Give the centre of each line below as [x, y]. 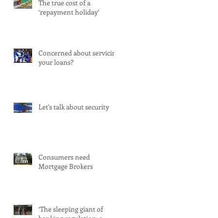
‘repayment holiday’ [69, 12]
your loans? [56, 62]
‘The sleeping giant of [71, 209]
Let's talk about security [74, 107]
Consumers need [64, 157]
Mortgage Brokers [66, 166]
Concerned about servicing [79, 53]
